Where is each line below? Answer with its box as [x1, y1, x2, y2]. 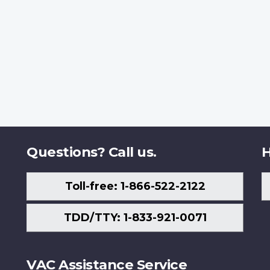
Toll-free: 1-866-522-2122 [64, 180, 206, 193]
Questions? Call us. [27, 143, 157, 160]
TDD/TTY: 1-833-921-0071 [63, 211, 207, 225]
